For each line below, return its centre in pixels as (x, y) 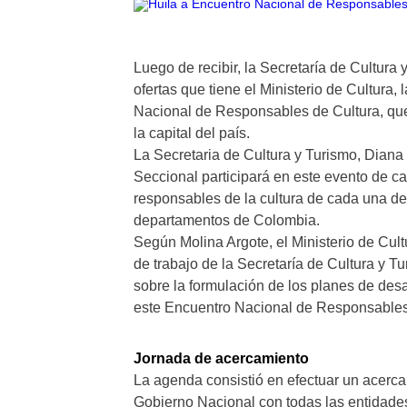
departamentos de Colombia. (227, 220)
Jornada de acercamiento (221, 358)
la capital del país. (192, 133)
